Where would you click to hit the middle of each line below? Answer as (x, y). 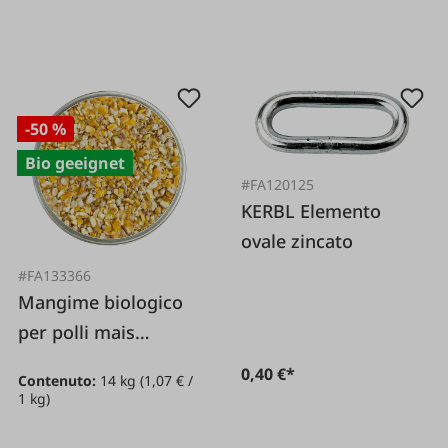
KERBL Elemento (271, 210)
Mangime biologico (101, 302)
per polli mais (77, 332)
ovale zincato (297, 240)
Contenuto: (59, 381)
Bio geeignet (75, 163)
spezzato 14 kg (82, 362)
